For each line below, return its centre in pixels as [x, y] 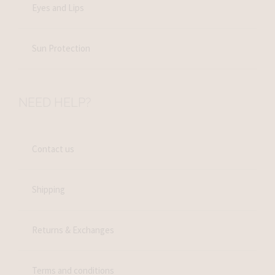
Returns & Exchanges [73, 230]
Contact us [53, 149]
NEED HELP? [55, 102]
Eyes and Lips [58, 8]
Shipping [49, 190]
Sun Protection [61, 48]
